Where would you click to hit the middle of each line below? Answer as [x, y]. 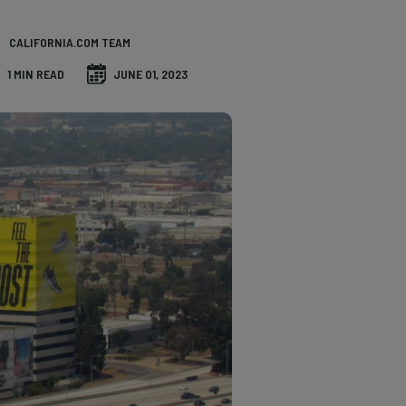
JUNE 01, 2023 [150, 74]
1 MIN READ [36, 74]
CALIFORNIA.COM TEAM [70, 42]
